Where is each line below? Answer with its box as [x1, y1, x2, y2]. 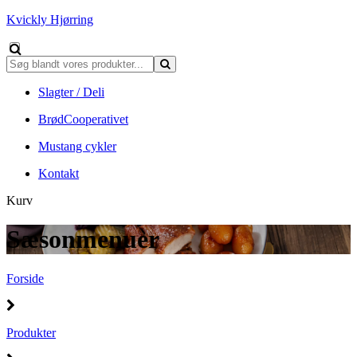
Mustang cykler [38, 139, 116, 153]
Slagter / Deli [38, 85, 104, 99]
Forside [6, 271, 44, 285]
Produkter [6, 325, 56, 339]
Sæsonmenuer [6, 225, 159, 254]
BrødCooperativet [38, 112, 128, 126]
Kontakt [38, 167, 79, 180]
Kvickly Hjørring [6, 13, 93, 26]
